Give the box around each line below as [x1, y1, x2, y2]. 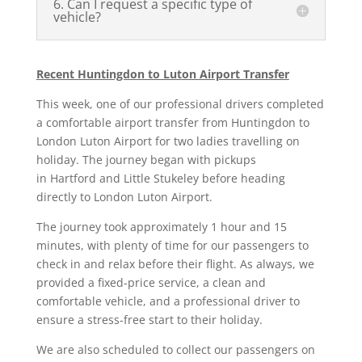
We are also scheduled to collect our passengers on [36, 341, 315, 357]
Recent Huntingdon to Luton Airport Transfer [36, 65, 289, 82]
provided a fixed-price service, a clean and [36, 274, 266, 290]
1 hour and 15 [210, 218, 287, 234]
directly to [36, 188, 94, 204]
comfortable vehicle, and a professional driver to [36, 293, 300, 309]
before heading [198, 170, 285, 186]
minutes [36, 237, 81, 253]
